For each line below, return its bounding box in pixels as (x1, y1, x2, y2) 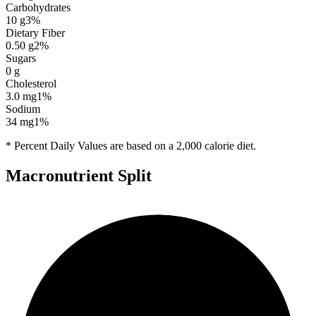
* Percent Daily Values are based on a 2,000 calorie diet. (6, 139, 256, 152)
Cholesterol (6, 77, 56, 90)
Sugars (6, 51, 36, 64)
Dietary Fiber (6, 26, 65, 39)
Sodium (6, 102, 40, 115)
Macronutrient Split (6, 166, 152, 185)
